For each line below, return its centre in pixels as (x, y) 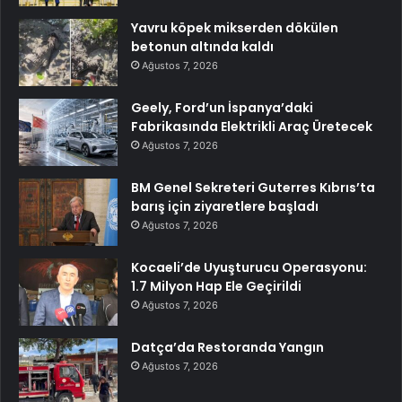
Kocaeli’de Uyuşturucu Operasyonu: (249, 268)
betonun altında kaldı (202, 47)
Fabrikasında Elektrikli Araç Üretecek (252, 127)
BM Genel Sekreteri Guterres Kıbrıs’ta (253, 188)
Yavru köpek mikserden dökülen (235, 28)
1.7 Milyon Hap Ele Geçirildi (216, 287)
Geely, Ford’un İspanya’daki (222, 108)
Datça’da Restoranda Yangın (227, 348)
